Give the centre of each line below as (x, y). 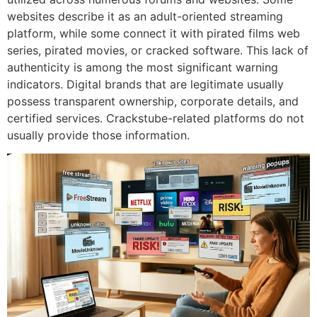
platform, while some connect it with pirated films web (154, 33)
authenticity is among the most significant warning (143, 67)
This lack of (277, 50)
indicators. (35, 84)
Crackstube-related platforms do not (205, 118)
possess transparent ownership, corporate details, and (153, 101)
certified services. (55, 118)
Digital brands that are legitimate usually (175, 84)
